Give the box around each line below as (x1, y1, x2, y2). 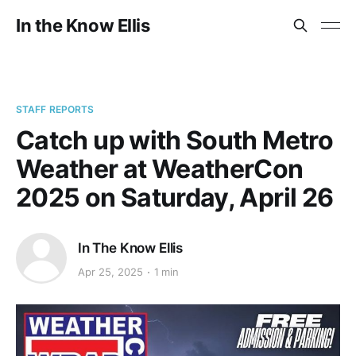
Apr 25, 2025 (78, 265, 143, 279)
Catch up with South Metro (16, 125, 333, 156)
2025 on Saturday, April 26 (16, 182, 334, 213)
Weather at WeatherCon (16, 153, 304, 184)
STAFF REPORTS (16, 103, 95, 115)
